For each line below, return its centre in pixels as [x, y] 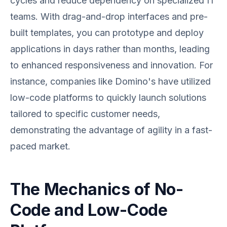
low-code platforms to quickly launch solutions [108, 98]
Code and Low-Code [89, 210]
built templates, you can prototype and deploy [107, 33]
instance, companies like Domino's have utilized [110, 81]
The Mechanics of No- [97, 189]
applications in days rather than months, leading [110, 49]
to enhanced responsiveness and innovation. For [111, 65]
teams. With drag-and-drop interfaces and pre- [109, 16]
